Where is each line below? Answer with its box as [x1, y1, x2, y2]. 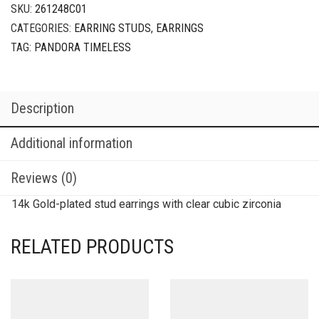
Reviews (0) [11, 169, 77, 187]
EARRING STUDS [74, 21, 151, 35]
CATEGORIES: [11, 21, 74, 35]
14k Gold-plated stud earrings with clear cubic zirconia [11, 197, 281, 211]
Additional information [11, 134, 132, 152]
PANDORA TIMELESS [34, 40, 131, 54]
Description [11, 99, 74, 117]
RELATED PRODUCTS [11, 234, 174, 258]
